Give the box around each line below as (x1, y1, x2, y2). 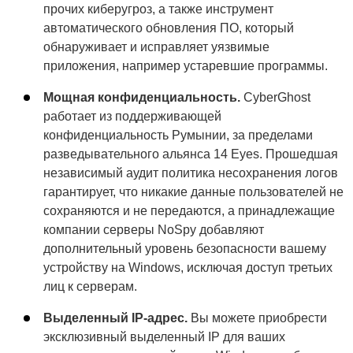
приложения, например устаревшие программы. (43, 58, 328, 72)
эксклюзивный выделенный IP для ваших (43, 329, 285, 344)
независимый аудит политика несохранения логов (43, 165, 338, 180)
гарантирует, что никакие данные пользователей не (43, 184, 344, 199)
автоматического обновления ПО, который (43, 20, 294, 35)
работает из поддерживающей (43, 109, 221, 123)
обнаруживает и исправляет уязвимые (43, 39, 269, 54)
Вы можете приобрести (188, 310, 327, 325)
